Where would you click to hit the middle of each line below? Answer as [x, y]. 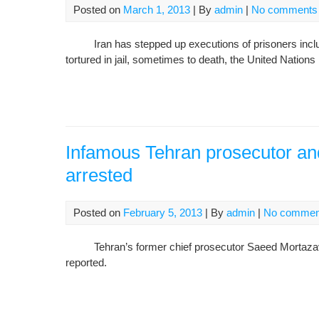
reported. [86, 262]
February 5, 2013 [163, 213]
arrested [99, 175]
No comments [284, 10]
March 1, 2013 [157, 10]
